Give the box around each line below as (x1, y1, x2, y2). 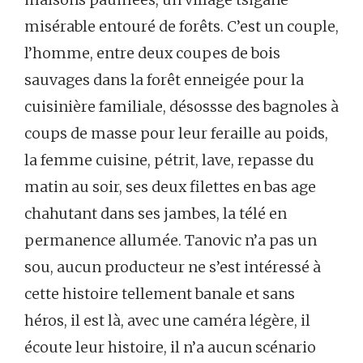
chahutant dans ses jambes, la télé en (24, 204, 287, 224)
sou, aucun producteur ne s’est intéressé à (24, 258, 321, 277)
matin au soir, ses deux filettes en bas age (24, 177, 316, 197)
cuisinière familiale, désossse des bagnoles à (24, 97, 339, 117)
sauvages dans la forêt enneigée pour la (24, 70, 304, 90)
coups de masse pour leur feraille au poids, (24, 124, 328, 143)
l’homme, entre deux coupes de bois (24, 44, 280, 63)
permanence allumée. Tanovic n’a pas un (24, 231, 317, 250)
